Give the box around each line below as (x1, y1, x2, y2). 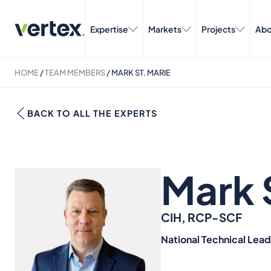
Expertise (90, 23, 128, 34)
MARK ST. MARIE (111, 68, 171, 77)
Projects (201, 23, 235, 34)
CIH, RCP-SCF (161, 209, 243, 224)
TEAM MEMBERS (45, 68, 105, 77)
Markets (148, 23, 181, 34)
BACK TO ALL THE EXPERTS (27, 108, 157, 119)
